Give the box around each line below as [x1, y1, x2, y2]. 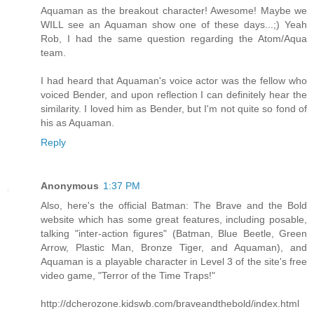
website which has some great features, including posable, [41, 214, 307, 226]
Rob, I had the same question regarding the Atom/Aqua [41, 33, 307, 45]
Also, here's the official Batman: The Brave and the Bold [41, 200, 307, 212]
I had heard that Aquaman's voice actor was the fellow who [41, 75, 307, 87]
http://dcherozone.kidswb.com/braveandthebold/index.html [41, 298, 299, 310]
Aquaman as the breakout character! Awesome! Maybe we [41, 5, 307, 17]
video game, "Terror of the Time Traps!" [41, 270, 215, 282]
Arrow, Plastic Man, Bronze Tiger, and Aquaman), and [41, 242, 307, 254]
